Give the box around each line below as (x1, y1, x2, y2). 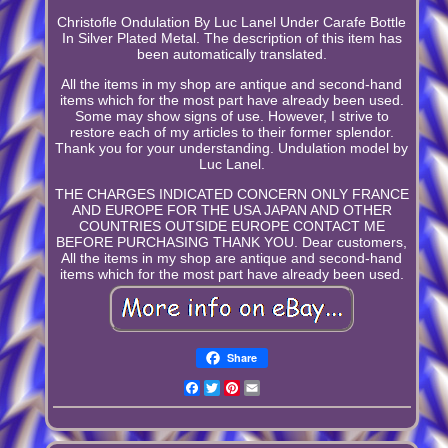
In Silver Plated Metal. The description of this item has (61, 29, 402, 46)
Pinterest (239, 379, 296, 396)
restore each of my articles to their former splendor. (69, 123, 394, 140)
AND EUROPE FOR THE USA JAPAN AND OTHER (71, 201, 392, 218)
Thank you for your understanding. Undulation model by (55, 139, 409, 156)
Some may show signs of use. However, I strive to (74, 107, 389, 124)
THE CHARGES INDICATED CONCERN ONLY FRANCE (54, 185, 409, 202)
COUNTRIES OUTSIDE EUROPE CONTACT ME (78, 217, 385, 234)
